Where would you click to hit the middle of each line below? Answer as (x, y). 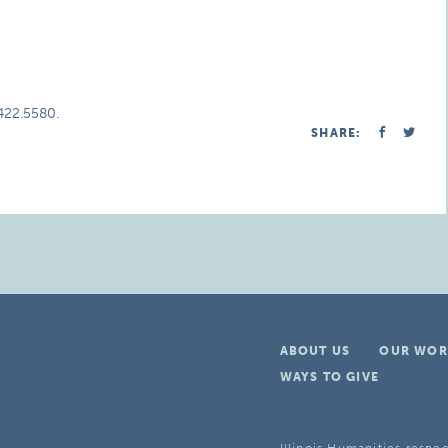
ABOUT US (315, 351)
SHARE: (336, 133)
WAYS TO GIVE (329, 377)
